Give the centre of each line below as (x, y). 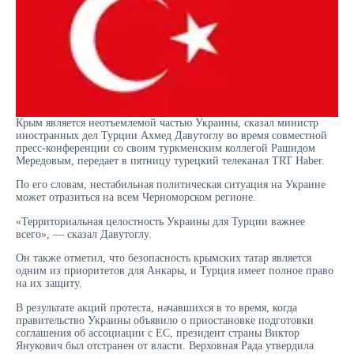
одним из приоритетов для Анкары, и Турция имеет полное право (175, 271)
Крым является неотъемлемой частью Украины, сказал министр (167, 122)
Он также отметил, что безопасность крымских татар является (164, 258)
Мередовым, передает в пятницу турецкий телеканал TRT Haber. (170, 160)
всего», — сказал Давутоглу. (84, 234)
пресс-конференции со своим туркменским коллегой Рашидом (166, 148)
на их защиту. (49, 284)
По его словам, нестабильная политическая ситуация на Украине (171, 185)
